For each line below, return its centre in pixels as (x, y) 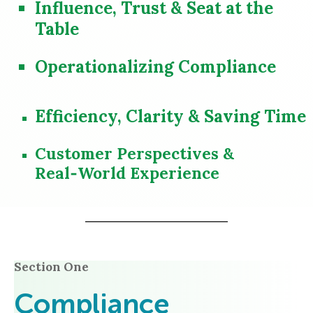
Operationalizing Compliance (158, 66)
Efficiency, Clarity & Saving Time (170, 117)
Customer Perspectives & (134, 154)
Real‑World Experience (127, 173)
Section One (51, 267)
